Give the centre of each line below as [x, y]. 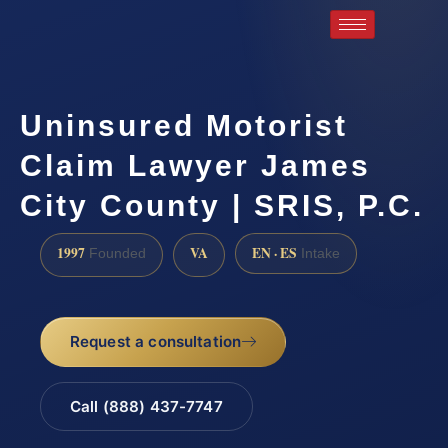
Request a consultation [155, 342]
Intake [318, 253]
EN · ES [274, 252]
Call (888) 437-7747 [146, 407]
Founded [115, 253]
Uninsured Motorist [184, 125]
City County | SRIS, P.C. [222, 205]
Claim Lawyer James [195, 165]
